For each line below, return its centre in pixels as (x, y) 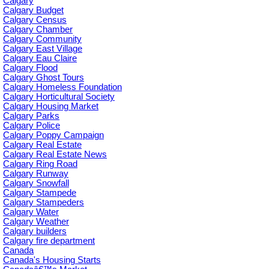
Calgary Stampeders (44, 203)
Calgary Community (42, 39)
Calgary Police (32, 126)
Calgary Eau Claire (40, 59)
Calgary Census (35, 20)
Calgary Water (31, 212)
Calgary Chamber (38, 30)
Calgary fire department (49, 241)
